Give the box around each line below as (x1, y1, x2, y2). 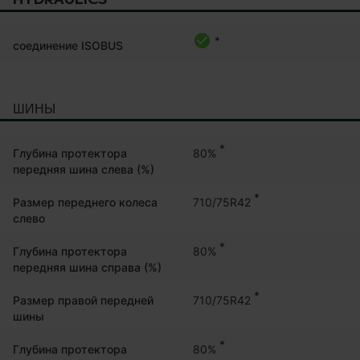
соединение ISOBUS (13, 38, 123, 52)
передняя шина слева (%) (13, 162, 154, 176)
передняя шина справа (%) (13, 260, 162, 274)
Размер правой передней (13, 292, 153, 307)
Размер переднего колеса (13, 194, 157, 209)
